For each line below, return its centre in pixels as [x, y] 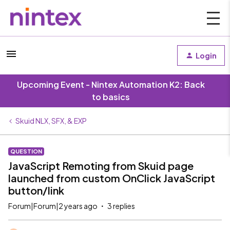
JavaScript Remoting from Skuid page [101, 166]
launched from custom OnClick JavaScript [112, 178]
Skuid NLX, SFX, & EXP [51, 121]
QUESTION [26, 151]
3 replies [121, 206]
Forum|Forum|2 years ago [53, 206]
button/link [36, 190]
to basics [111, 97]
